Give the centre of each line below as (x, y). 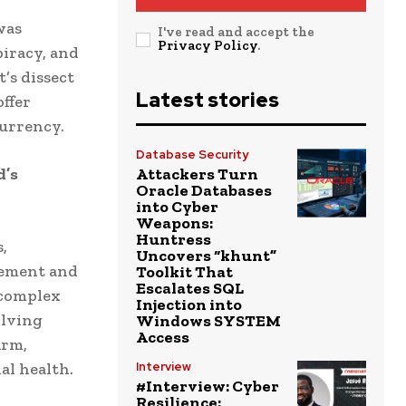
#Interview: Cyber (208, 387)
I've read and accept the (236, 32)
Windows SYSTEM (208, 321)
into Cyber (177, 207)
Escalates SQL (190, 289)
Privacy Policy (208, 46)
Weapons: (174, 223)
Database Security (192, 155)
